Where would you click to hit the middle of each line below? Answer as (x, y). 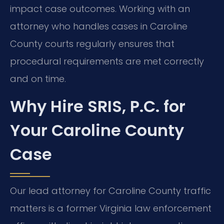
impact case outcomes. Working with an (100, 8)
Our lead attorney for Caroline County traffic (110, 191)
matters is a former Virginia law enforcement (111, 208)
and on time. (38, 78)
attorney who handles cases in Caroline (99, 26)
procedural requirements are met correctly (107, 61)
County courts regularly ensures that (92, 43)
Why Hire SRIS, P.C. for (98, 106)
